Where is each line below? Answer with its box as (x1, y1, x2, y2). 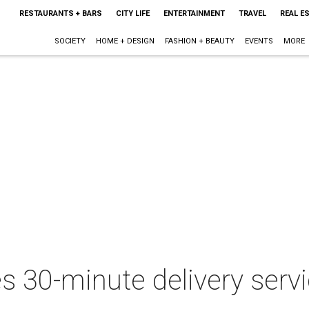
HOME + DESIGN (95, 37, 154, 46)
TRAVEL (238, 9, 266, 18)
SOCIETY (54, 37, 86, 46)
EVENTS (244, 37, 273, 46)
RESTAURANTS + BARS (19, 9, 102, 18)
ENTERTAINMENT (163, 9, 225, 18)
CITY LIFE (115, 9, 150, 18)
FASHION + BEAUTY (164, 37, 235, 46)
